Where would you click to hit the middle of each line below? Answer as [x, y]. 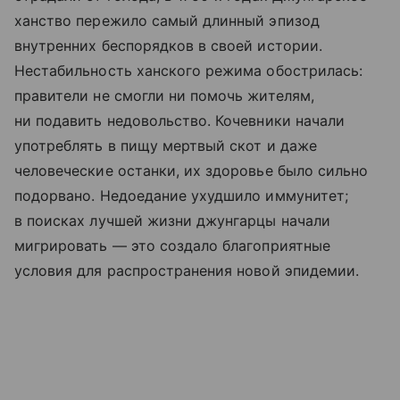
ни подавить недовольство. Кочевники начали [180, 121]
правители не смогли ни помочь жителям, [164, 96]
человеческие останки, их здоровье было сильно [192, 171]
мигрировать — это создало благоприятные [172, 246]
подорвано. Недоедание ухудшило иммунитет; [181, 196]
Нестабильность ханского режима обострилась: [189, 71]
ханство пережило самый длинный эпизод [167, 21]
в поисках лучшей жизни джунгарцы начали [172, 221]
